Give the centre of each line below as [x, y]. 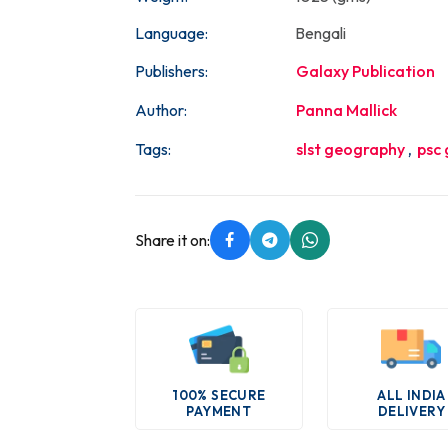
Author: [160, 110]
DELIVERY [411, 411]
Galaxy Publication [365, 71]
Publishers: [171, 71]
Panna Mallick [346, 110]
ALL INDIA [411, 395]
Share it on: [172, 240]
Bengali [320, 33]
